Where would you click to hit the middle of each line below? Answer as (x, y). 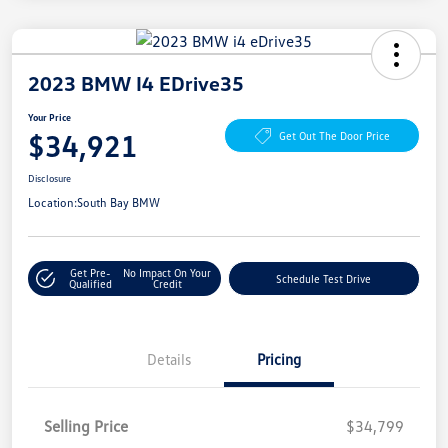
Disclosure (49, 177)
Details (169, 358)
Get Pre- (91, 273)
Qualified (91, 284)
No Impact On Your (167, 273)
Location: (52, 202)
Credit (167, 284)
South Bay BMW (118, 202)
